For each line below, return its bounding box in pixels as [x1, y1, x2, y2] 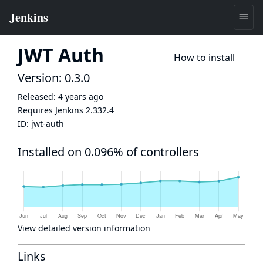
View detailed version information [18, 222, 150, 234]
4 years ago [58, 91, 103, 102]
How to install [174, 51, 235, 64]
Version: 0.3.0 [18, 70, 90, 86]
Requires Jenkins [18, 104, 86, 116]
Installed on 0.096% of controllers [18, 144, 199, 160]
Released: [18, 91, 58, 102]
